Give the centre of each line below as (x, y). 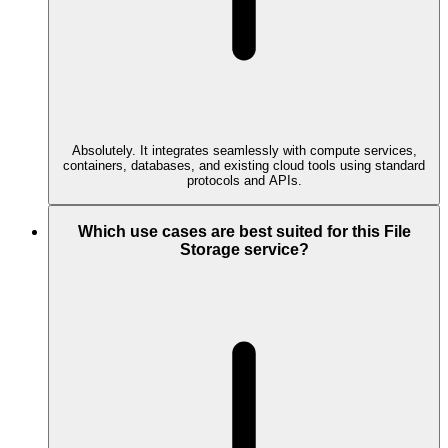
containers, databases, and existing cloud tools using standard (244, 166)
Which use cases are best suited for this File (244, 232)
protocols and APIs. (244, 181)
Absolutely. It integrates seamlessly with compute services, (244, 151)
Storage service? (244, 250)
